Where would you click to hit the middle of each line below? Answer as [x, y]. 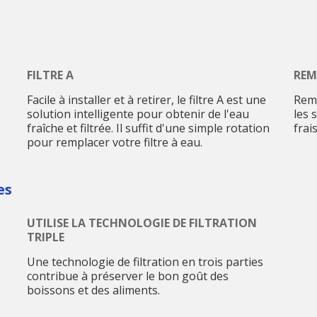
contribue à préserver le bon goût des [127, 276]
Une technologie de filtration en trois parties [145, 261]
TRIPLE [45, 237]
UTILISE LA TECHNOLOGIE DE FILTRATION [142, 223]
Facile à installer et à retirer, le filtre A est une [146, 100]
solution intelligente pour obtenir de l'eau [138, 114]
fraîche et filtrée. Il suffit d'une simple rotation [148, 128]
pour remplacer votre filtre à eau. [114, 143]
